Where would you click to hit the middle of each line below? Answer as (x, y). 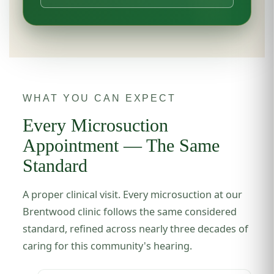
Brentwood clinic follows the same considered (130, 211)
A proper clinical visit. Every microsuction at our (133, 194)
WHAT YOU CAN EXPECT (100, 98)
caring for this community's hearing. (108, 246)
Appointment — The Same (121, 145)
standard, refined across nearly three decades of (136, 228)
